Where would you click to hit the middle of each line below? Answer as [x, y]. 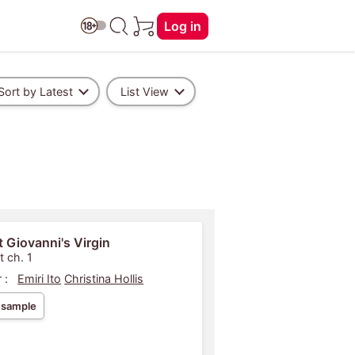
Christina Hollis [104, 279]
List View [144, 92]
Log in [182, 26]
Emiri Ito [40, 279]
